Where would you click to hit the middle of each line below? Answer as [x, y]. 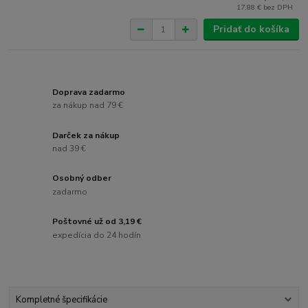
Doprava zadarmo [89, 92]
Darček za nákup [86, 135]
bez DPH [278, 8]
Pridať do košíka [251, 30]
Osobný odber [82, 178]
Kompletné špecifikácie [61, 300]
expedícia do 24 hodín [97, 235]
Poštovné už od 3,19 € [97, 222]
